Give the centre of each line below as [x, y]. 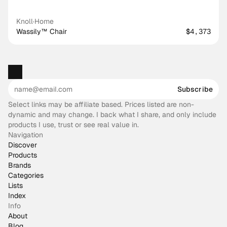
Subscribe [195, 89]
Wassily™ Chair [42, 31]
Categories [26, 175]
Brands [20, 165]
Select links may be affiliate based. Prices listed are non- [101, 104]
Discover [23, 145]
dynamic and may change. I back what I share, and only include [112, 115]
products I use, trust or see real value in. [73, 125]
